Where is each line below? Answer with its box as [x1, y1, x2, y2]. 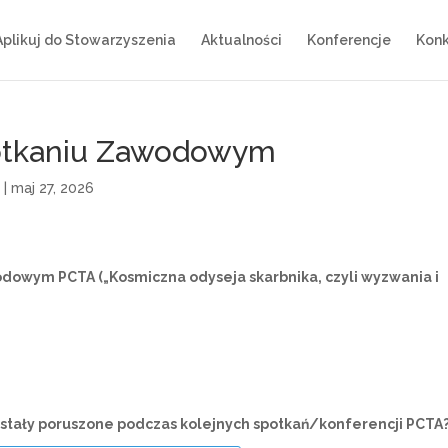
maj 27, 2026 [11, 180, 95, 196]
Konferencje [307, 32, 391, 48]
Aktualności [201, 32, 282, 48]
